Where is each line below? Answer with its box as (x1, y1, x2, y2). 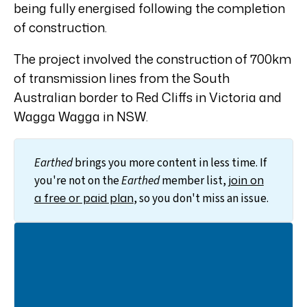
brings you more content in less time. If (72, 153, 267, 171)
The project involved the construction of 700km (14, 50, 291, 69)
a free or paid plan (34, 188, 134, 206)
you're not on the (34, 171, 121, 189)
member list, (159, 171, 228, 189)
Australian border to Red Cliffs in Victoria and (14, 88, 282, 107)
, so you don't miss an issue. (133, 189, 269, 207)
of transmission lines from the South (14, 69, 230, 88)
